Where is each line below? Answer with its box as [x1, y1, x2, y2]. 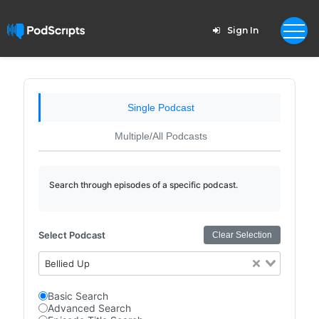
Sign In [226, 25, 258, 36]
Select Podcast [38, 229, 105, 241]
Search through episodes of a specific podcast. [48, 179, 238, 190]
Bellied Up [45, 258, 90, 269]
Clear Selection [212, 230, 273, 240]
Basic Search [47, 290, 108, 302]
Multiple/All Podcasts [114, 130, 207, 142]
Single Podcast [127, 102, 194, 113]
